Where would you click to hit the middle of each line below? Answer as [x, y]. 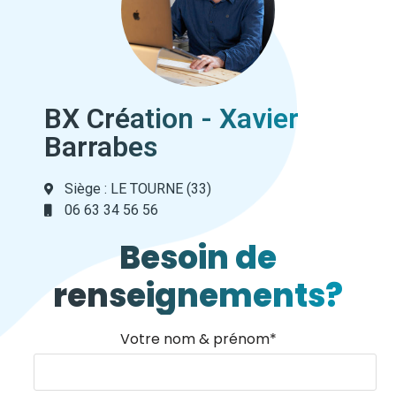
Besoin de [198, 258]
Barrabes [101, 147]
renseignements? [198, 296]
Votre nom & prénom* [198, 339]
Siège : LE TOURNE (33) [137, 189]
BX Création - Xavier [171, 119]
